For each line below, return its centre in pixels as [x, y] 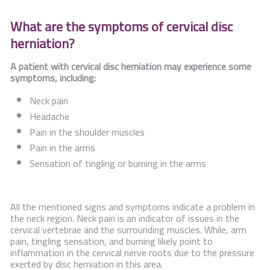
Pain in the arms [62, 147]
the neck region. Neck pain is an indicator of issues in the [125, 218]
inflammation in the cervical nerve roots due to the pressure [132, 252]
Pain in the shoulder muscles [87, 132]
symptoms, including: [53, 77]
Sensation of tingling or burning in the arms [118, 163]
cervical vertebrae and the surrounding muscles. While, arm [128, 229]
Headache [49, 116]
